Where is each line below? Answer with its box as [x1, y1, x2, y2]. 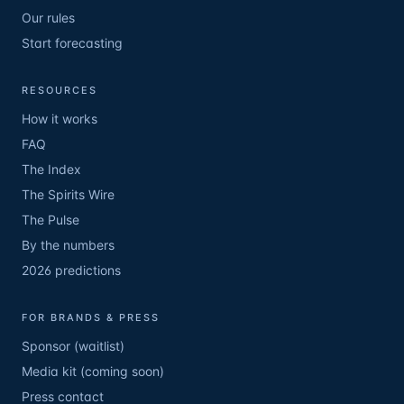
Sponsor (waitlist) [22, 338, 124, 353]
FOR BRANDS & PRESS [22, 311, 160, 324]
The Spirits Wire [22, 187, 115, 202]
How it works [22, 111, 97, 126]
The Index [22, 161, 81, 177]
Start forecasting [22, 35, 123, 50]
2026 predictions [22, 262, 121, 278]
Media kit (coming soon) [22, 363, 164, 379]
